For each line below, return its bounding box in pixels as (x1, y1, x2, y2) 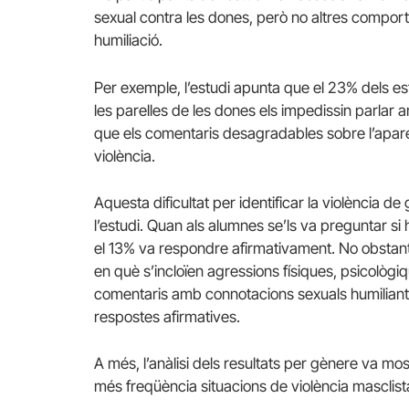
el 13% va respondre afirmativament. (94, 238, 335, 257)
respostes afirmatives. (94, 307, 240, 326)
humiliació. (94, 31, 163, 50)
